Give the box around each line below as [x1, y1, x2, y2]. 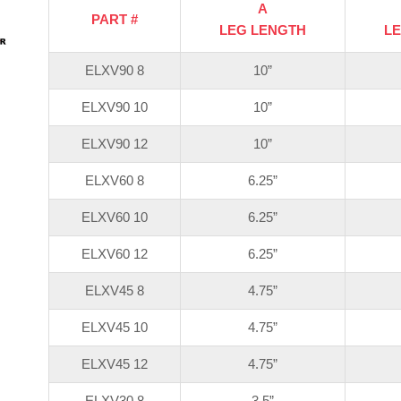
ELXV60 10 [81, 209, 149, 226]
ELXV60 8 [84, 173, 145, 189]
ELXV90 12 [81, 136, 149, 152]
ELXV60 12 [81, 246, 149, 262]
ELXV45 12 [81, 356, 149, 372]
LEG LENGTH [218, 22, 307, 38]
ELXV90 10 [81, 99, 149, 115]
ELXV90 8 [84, 63, 145, 79]
